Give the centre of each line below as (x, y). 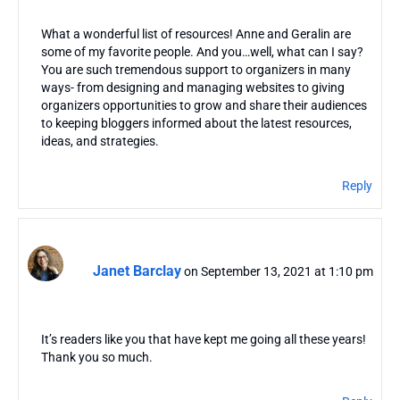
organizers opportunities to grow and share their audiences (204, 106)
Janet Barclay (137, 271)
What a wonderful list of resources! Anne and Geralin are (196, 34)
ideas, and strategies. (100, 142)
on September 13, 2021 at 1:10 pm (279, 271)
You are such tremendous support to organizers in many (196, 70)
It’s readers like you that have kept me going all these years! (204, 340)
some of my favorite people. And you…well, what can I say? (202, 52)
